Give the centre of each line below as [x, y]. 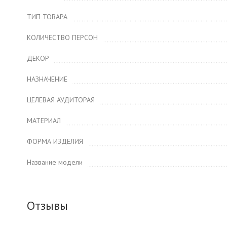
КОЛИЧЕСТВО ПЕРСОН [62, 37]
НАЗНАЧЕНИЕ [47, 79]
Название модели [55, 162]
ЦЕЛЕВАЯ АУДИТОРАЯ [61, 100]
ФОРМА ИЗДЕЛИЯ [55, 141]
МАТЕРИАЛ [44, 121]
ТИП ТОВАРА [47, 17]
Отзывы [47, 205]
